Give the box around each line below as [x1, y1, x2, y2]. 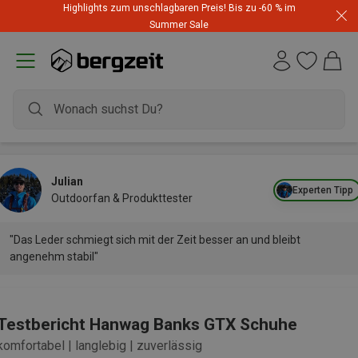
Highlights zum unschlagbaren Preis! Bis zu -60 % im [62, 2, 296, 14]
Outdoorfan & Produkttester [51, 192, 193, 205]
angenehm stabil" [10, 250, 98, 263]
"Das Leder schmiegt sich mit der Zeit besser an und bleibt [10, 233, 300, 246]
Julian [51, 175, 83, 188]
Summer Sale [149, 19, 209, 30]
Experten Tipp [292, 184, 353, 196]
